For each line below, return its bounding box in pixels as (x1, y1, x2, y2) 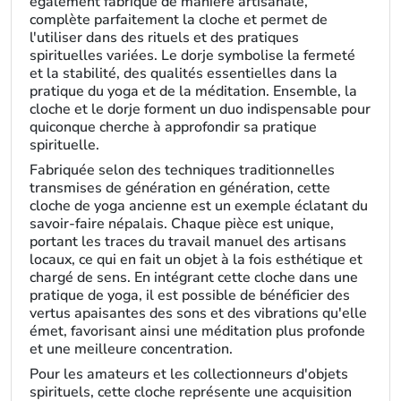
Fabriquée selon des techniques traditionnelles (30, 160, 335, 180)
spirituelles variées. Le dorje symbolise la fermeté (30, 46, 355, 65)
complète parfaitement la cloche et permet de (30, 10, 328, 30)
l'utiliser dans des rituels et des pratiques (30, 28, 299, 47)
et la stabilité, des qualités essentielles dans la (30, 64, 337, 83)
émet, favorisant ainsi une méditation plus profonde (30, 321, 365, 341)
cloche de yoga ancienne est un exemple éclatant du (30, 196, 368, 216)
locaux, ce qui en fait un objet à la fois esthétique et (30, 250, 363, 269)
